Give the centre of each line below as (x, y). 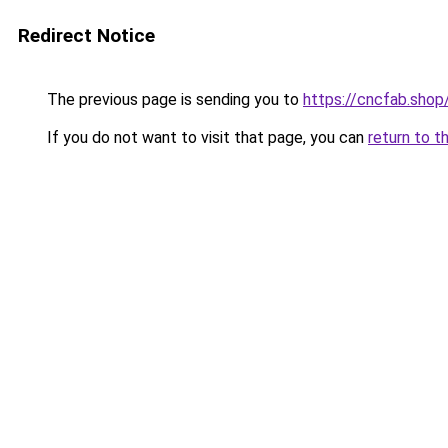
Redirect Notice (86, 35)
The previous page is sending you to (173, 99)
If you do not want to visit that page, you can (205, 137)
